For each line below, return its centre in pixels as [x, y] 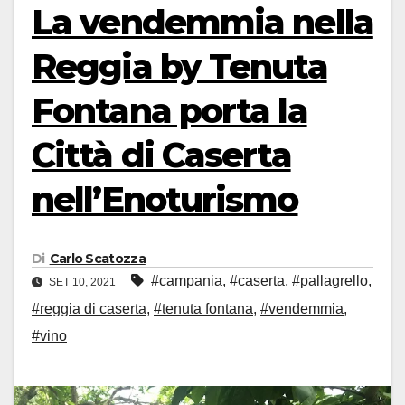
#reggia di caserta [89, 309]
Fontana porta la [170, 111]
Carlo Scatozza [97, 259]
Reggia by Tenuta [179, 66]
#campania [187, 281]
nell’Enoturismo [165, 199]
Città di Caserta [161, 155]
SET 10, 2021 [82, 283]
